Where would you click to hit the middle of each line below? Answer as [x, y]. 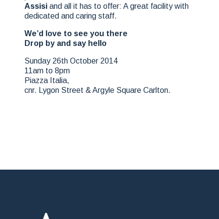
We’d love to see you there [76, 33]
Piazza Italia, [47, 80]
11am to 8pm [47, 71]
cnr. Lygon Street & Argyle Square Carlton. [98, 90]
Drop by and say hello [66, 43]
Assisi [37, 6]
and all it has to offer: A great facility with [119, 6]
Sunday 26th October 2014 [71, 61]
